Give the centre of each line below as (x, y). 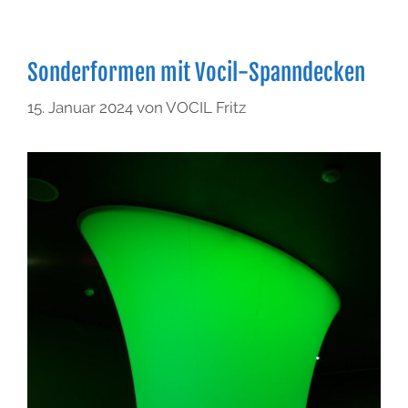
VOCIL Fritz (206, 108)
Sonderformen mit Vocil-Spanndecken (196, 72)
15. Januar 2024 (80, 108)
